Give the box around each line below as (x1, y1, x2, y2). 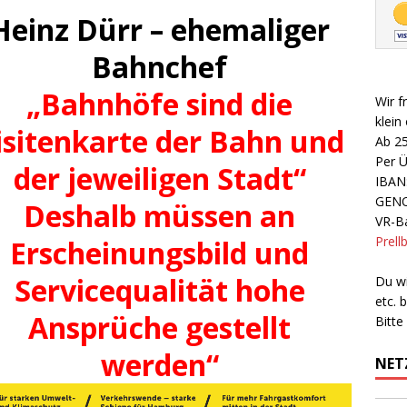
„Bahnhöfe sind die (26, 84, 293, 124)
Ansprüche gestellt (28, 307, 292, 347)
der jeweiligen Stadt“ (13, 158, 306, 198)
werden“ (100, 344, 219, 384)
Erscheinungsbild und (10, 233, 310, 273)
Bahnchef (92, 46, 228, 86)
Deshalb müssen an (24, 195, 296, 235)
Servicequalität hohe (14, 270, 305, 310)
